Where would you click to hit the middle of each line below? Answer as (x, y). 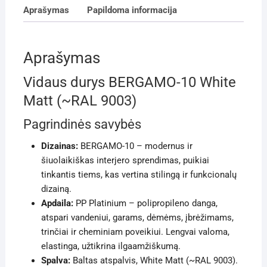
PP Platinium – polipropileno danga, (145, 203)
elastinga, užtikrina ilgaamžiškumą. (111, 246)
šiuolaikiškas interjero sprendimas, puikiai (125, 160)
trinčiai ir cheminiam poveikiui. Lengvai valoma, (135, 232)
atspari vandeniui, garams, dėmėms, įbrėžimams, (137, 217)
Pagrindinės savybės (82, 124)
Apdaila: (57, 203)
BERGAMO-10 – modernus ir (135, 146)
